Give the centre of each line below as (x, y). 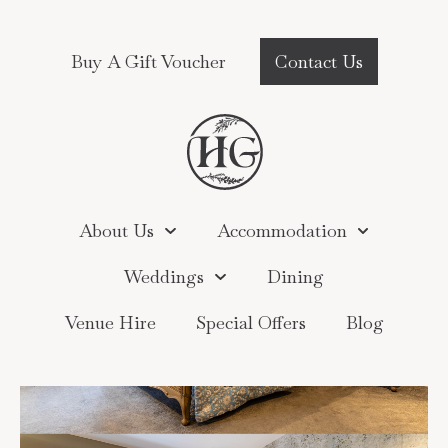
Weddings (164, 276)
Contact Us (318, 61)
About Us (116, 230)
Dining (295, 276)
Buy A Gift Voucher (148, 61)
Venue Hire (110, 322)
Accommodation (281, 230)
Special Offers (250, 322)
